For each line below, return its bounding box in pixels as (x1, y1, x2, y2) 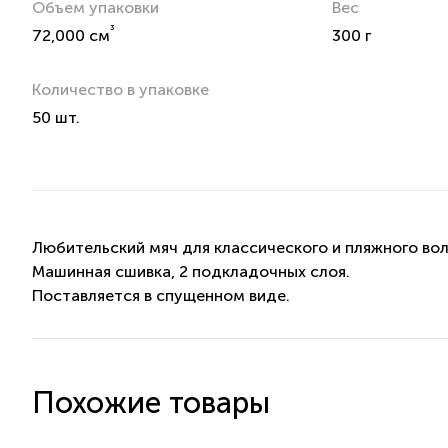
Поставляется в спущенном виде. (32, 285, 290, 305)
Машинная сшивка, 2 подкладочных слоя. (32, 261, 350, 281)
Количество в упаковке (32, 79, 209, 99)
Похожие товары (32, 384, 270, 421)
